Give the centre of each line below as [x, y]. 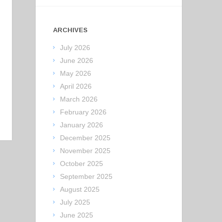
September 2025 [86, 177]
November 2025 [85, 151]
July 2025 [75, 202]
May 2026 [76, 74]
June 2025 [77, 215]
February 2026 [83, 112]
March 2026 [79, 99]
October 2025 [82, 164]
